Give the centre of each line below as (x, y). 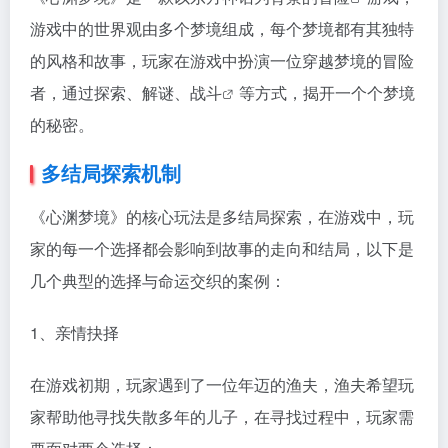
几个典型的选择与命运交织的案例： (158, 281)
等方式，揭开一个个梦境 (327, 93)
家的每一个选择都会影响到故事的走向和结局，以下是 (222, 249)
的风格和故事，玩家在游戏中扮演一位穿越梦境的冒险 (222, 61)
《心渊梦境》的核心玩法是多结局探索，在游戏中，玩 (222, 217)
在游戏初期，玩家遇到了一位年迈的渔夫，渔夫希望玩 (222, 385)
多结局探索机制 (111, 173)
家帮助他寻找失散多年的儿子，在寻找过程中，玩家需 (222, 417)
